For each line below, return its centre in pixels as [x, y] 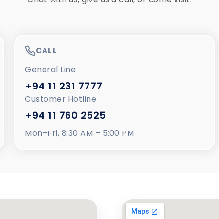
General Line [51, 69]
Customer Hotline [61, 99]
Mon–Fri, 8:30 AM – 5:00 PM [80, 133]
